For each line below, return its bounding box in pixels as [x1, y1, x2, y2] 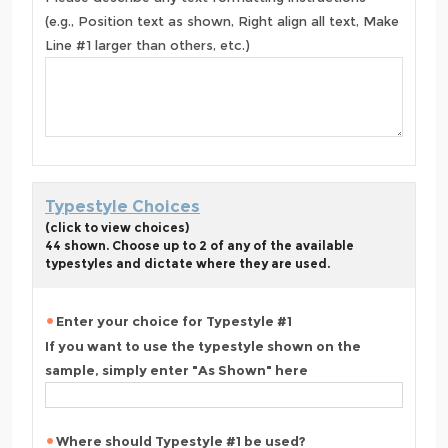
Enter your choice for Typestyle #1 [56, 312, 292, 329]
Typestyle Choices [45, 196, 200, 216]
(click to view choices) [45, 219, 189, 235]
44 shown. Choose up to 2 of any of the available [45, 237, 354, 253]
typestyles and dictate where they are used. [45, 255, 330, 271]
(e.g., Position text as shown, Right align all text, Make [45, 13, 399, 29]
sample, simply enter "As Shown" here [45, 362, 308, 378]
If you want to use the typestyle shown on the [45, 338, 361, 354]
